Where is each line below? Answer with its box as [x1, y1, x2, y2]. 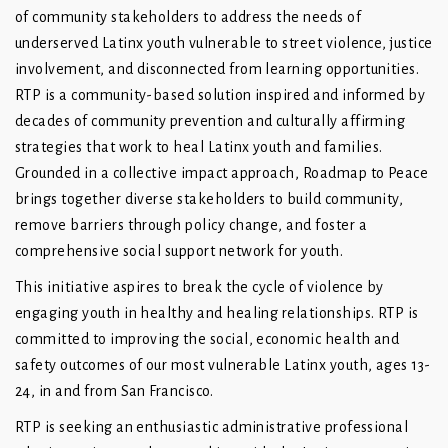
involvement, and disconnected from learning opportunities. [15, 61, 420, 78]
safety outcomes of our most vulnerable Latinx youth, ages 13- [15, 357, 431, 374]
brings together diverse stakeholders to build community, [15, 191, 404, 208]
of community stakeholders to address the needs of [15, 9, 362, 26]
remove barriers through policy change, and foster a [15, 217, 367, 234]
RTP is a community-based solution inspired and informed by [15, 87, 426, 104]
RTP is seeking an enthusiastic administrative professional [15, 419, 409, 436]
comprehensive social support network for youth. [15, 243, 347, 260]
